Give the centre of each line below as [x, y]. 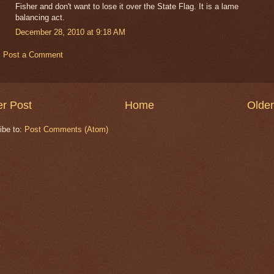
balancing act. [40, 17]
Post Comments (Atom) [66, 129]
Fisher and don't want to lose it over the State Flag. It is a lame [127, 6]
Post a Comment [33, 55]
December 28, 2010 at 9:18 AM [70, 32]
